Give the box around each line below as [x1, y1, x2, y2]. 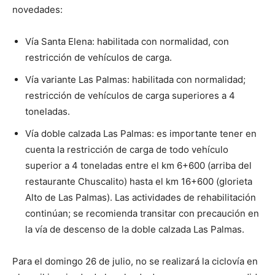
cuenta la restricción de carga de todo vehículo [25, 144, 228, 155]
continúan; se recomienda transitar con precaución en [25, 207, 259, 219]
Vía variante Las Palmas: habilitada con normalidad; [25, 74, 246, 85]
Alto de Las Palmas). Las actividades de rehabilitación [25, 192, 256, 203]
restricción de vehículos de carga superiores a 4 [25, 90, 235, 101]
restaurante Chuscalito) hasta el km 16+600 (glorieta [25, 176, 252, 187]
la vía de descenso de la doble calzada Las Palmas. [25, 223, 244, 235]
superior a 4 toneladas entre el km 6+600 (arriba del [25, 160, 252, 171]
